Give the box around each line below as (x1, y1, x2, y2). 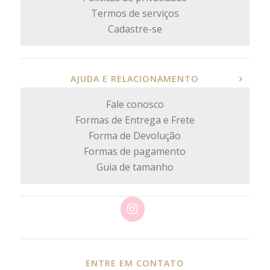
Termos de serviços (90, 6, 179, 20)
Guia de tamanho (96, 160, 174, 174)
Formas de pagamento (84, 144, 186, 158)
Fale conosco (105, 97, 164, 111)
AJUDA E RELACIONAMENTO (71, 72, 199, 84)
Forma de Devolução (89, 128, 181, 142)
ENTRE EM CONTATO (85, 257, 184, 269)
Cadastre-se (107, 22, 162, 36)
